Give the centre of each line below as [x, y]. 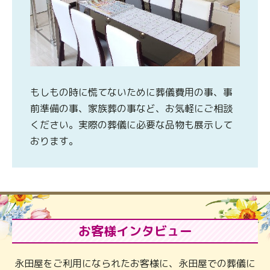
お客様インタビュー [135, 231]
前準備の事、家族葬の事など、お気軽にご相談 [131, 109]
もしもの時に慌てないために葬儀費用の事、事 [131, 93]
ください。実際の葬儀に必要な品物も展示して [131, 125]
